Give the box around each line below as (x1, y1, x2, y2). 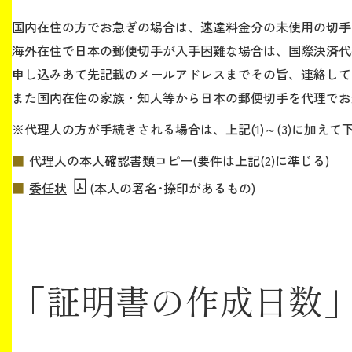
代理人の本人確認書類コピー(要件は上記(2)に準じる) (29, 151, 329, 170)
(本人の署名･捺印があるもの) (89, 178, 255, 197)
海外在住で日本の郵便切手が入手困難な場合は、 (12, 41, 288, 60)
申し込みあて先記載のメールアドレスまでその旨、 (12, 64, 301, 84)
